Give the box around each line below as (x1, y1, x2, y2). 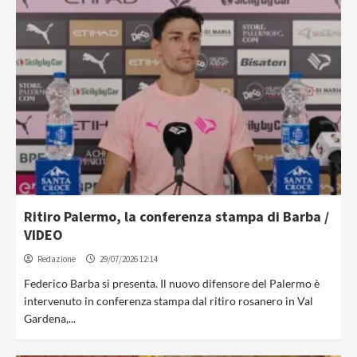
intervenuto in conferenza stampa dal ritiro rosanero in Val (24, 294, 313, 308)
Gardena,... (24, 312, 76, 325)
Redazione (37, 253, 76, 265)
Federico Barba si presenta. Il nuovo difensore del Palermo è (24, 277, 320, 290)
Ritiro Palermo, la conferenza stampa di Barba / (24, 207, 329, 226)
